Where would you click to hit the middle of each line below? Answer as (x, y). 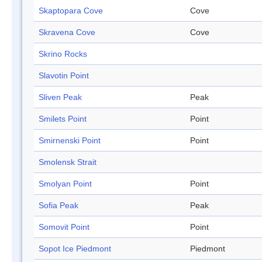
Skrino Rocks (63, 54)
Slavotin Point (64, 76)
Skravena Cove (67, 32)
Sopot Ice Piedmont (75, 249)
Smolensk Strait (68, 162)
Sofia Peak (58, 206)
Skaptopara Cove (71, 11)
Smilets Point (63, 119)
